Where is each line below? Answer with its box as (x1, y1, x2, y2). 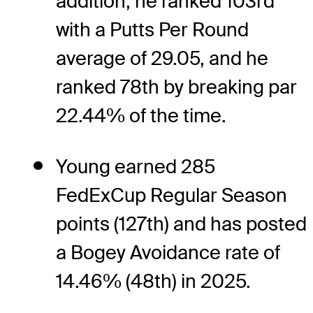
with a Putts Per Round (56, 17, 249, 42)
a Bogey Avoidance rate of (56, 240, 280, 265)
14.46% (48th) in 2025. (56, 268, 251, 293)
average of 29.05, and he (56, 45, 268, 71)
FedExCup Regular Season (56, 182, 287, 208)
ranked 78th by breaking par (56, 74, 297, 99)
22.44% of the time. (56, 103, 226, 128)
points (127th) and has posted (56, 211, 307, 236)
